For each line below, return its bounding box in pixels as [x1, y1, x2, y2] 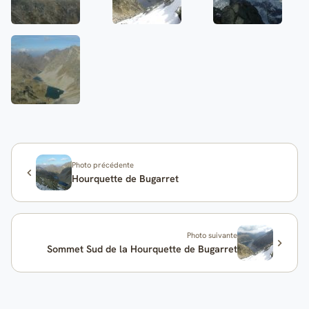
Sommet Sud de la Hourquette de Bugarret [46, 242, 237, 255]
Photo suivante [186, 230, 237, 240]
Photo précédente [72, 159, 134, 170]
